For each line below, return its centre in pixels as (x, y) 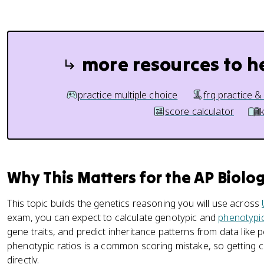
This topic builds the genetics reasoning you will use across (135, 203)
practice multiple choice (128, 95)
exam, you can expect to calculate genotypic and (113, 217)
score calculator (199, 111)
